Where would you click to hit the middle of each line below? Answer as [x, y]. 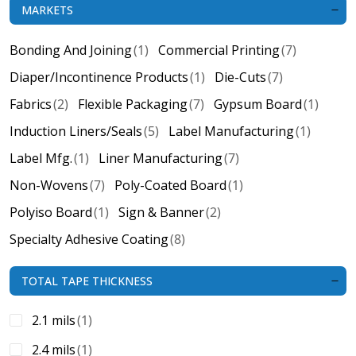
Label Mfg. [41, 158]
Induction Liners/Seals [76, 131]
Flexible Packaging [133, 104]
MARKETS [47, 10]
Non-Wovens [49, 185]
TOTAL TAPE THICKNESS [87, 281]
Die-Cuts [240, 77]
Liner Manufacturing [161, 158]
